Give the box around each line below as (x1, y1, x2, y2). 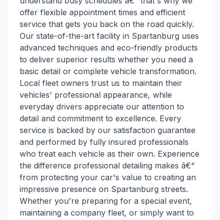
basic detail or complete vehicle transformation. (20, 66, 196, 76)
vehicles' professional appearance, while (20, 90, 172, 100)
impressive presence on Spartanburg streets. (20, 184, 188, 194)
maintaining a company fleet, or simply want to (20, 208, 194, 218)
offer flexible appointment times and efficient (20, 7, 185, 17)
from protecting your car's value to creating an (20, 172, 196, 182)
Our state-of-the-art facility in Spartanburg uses (20, 31, 199, 41)
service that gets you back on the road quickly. (20, 19, 194, 29)
